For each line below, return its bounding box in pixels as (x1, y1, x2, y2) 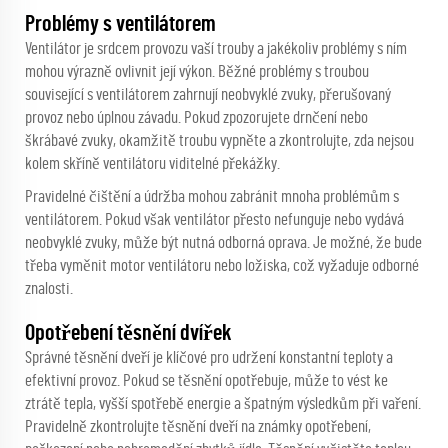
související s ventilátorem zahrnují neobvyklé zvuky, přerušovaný (25, 86, 391, 104)
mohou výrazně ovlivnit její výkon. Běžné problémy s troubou (25, 63, 369, 81)
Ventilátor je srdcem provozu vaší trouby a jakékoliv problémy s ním (25, 40, 407, 58)
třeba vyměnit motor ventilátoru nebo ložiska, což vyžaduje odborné (25, 257, 419, 275)
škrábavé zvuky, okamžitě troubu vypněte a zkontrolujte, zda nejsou (25, 132, 414, 150)
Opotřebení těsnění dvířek (25, 322, 232, 345)
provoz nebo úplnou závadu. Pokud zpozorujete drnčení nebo (25, 109, 368, 127)
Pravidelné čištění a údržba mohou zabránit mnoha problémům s (25, 188, 399, 206)
